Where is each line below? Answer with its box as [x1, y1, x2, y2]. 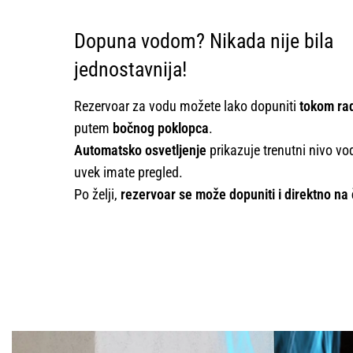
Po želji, [73, 186, 121, 203]
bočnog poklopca [112, 120, 209, 137]
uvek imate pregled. [73, 164, 183, 181]
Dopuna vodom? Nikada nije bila [73, 29, 333, 54]
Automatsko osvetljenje [73, 142, 206, 159]
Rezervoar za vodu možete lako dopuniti [73, 98, 299, 115]
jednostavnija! [73, 58, 187, 82]
